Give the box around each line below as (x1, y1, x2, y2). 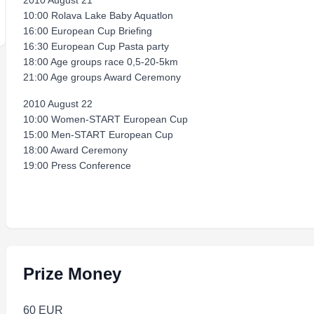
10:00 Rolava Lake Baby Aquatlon (23, 10, 173, 21)
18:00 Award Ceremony (23, 144, 128, 156)
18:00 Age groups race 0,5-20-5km (23, 56, 178, 67)
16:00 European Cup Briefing (23, 25, 152, 36)
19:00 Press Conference (23, 160, 131, 171)
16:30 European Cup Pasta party (23, 41, 169, 52)
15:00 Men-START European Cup (23, 129, 173, 140)
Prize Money (23, 264, 121, 283)
